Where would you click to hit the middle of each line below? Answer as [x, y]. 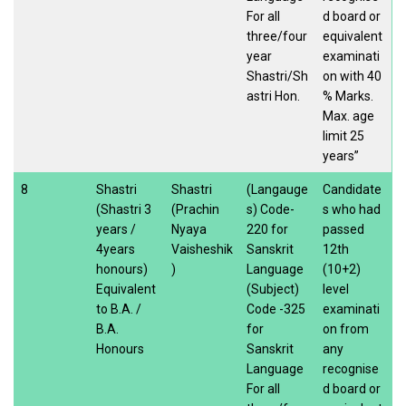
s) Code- [271, 209]
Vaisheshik [202, 249]
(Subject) [273, 289]
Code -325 [276, 309]
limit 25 [343, 135]
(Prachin [195, 209]
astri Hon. [273, 96]
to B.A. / [119, 309]
